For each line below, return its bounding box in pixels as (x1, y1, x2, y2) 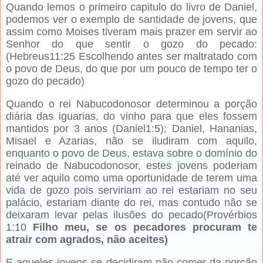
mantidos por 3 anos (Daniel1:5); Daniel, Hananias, (6, 123, 257, 135)
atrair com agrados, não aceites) (6, 234, 168, 246)
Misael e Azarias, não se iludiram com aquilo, (6, 135, 257, 147)
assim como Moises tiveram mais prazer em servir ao (6, 26, 257, 38)
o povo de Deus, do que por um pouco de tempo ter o (6, 63, 257, 75)
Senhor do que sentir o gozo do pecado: (6, 38, 257, 50)
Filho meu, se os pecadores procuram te (33, 221, 258, 234)
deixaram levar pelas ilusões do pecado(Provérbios (6, 209, 257, 221)
